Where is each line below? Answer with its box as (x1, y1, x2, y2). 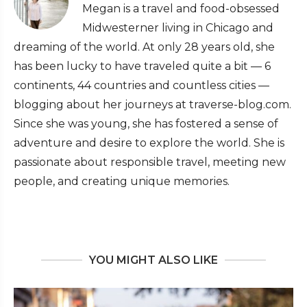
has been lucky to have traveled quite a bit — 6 (14, 60, 271, 73)
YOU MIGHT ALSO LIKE (89, 254, 218, 267)
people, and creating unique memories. (14, 175, 230, 188)
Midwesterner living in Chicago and (82, 21, 273, 35)
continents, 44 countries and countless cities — (14, 79, 269, 93)
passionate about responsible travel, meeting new (14, 156, 286, 169)
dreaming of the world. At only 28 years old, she (14, 40, 275, 54)
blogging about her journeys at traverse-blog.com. (14, 98, 291, 112)
